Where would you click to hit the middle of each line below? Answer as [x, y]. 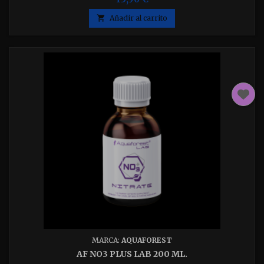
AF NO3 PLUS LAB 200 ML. [132, 254]
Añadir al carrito [138, 18]
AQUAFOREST [147, 240]
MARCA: [107, 240]
